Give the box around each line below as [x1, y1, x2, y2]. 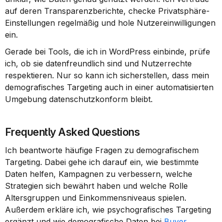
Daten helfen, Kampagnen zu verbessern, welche [5, 169, 192, 179]
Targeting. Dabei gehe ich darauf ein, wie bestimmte [5, 157, 199, 167]
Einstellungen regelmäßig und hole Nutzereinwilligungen [5, 18, 216, 28]
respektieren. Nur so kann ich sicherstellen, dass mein [5, 70, 209, 80]
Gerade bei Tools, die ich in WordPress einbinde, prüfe [5, 47, 210, 56]
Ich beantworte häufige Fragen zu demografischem [5, 145, 199, 155]
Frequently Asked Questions [5, 126, 140, 138]
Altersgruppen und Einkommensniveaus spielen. [5, 193, 186, 203]
